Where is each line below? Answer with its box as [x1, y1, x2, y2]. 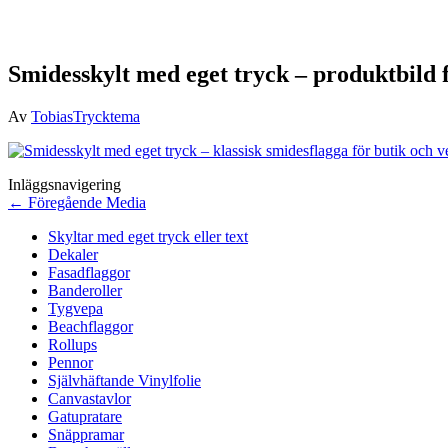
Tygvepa [48, 299, 103, 317]
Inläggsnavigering [8, 175, 121, 193]
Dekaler [48, 245, 98, 263]
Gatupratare [48, 407, 122, 425]
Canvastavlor [48, 389, 131, 407]
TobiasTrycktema [31, 107, 140, 125]
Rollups [48, 335, 97, 353]
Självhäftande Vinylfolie [48, 371, 201, 389]
